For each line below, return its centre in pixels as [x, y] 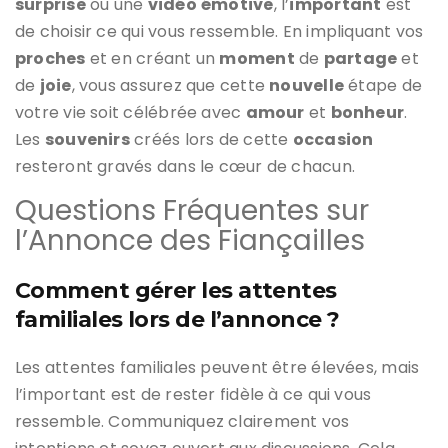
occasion [333, 140]
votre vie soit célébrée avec [130, 113]
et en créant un [152, 59]
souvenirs [87, 140]
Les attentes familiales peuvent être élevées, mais [217, 368]
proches [50, 59]
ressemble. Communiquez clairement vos [182, 422]
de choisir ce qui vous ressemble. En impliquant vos [219, 32]
